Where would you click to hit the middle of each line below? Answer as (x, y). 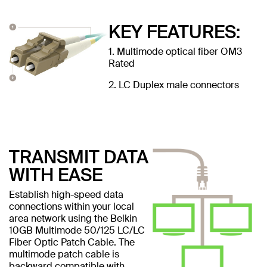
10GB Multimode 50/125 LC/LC (77, 230)
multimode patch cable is (64, 254)
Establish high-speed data (66, 194)
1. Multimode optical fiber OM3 (175, 51)
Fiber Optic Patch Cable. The (72, 242)
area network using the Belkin (73, 218)
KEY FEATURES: (174, 32)
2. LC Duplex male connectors (173, 85)
